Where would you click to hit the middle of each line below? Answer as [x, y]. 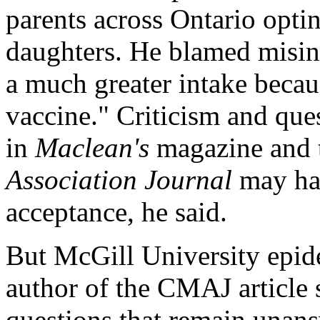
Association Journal [122, 180]
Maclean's [92, 147]
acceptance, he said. [116, 212]
